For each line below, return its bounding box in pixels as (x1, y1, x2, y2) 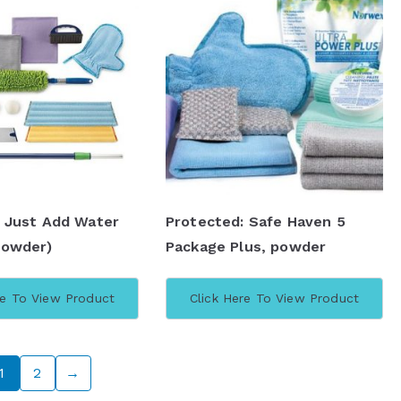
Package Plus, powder (166, 238, 327, 255)
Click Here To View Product (189, 291, 360, 305)
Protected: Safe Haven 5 (166, 213, 346, 230)
